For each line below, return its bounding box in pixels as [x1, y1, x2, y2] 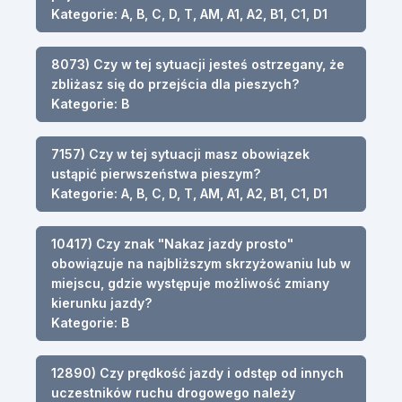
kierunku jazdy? [51, 294, 152, 310]
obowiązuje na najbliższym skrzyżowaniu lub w [51, 255, 351, 271]
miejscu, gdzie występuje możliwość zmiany [51, 275, 329, 291]
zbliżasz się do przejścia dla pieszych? [51, 75, 299, 92]
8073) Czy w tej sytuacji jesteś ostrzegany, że [51, 56, 345, 72]
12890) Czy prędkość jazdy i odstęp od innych [51, 364, 344, 380]
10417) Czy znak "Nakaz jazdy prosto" [51, 235, 293, 251]
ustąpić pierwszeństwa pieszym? [51, 165, 260, 181]
